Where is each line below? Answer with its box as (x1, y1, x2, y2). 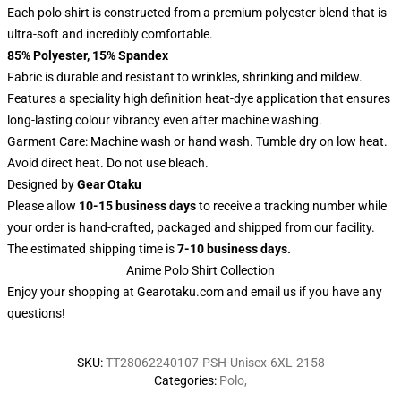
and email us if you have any (224, 285, 382, 299)
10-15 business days (79, 199, 196, 213)
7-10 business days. (177, 242, 291, 256)
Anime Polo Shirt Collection (126, 263, 275, 277)
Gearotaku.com (137, 285, 224, 299)
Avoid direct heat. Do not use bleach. (7, 156, 209, 170)
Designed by (7, 177, 77, 192)
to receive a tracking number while (196, 199, 387, 213)
